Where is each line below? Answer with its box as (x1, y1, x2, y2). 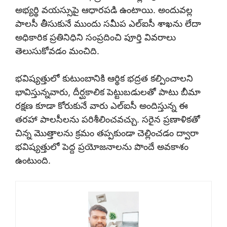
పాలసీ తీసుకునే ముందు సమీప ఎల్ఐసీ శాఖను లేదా (15, 18, 201, 29)
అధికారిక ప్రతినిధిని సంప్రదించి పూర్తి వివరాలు (15, 32, 176, 43)
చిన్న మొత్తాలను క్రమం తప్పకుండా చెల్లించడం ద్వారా (15, 128, 199, 139)
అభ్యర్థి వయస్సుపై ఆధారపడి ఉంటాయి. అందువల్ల (15, 5, 193, 16)
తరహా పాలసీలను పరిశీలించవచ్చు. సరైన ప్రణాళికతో (15, 114, 200, 125)
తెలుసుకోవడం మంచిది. (15, 46, 99, 57)
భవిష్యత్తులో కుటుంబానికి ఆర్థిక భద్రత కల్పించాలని (15, 73, 193, 84)
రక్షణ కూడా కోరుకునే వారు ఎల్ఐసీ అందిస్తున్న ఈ (15, 100, 188, 111)
